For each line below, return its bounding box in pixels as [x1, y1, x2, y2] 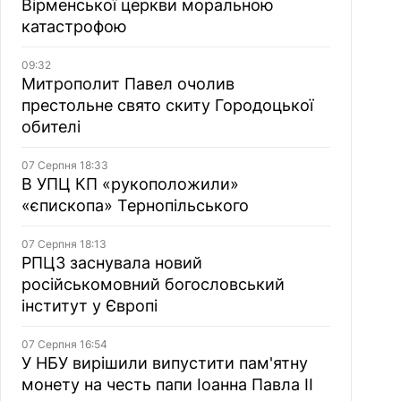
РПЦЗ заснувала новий [21, 253, 202, 272]
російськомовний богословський [21, 275, 285, 294]
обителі [21, 117, 81, 136]
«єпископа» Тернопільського [21, 196, 249, 215]
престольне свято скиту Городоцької [21, 96, 313, 115]
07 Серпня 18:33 [21, 158, 108, 172]
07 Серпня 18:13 [21, 237, 107, 251]
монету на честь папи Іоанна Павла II [21, 375, 313, 394]
